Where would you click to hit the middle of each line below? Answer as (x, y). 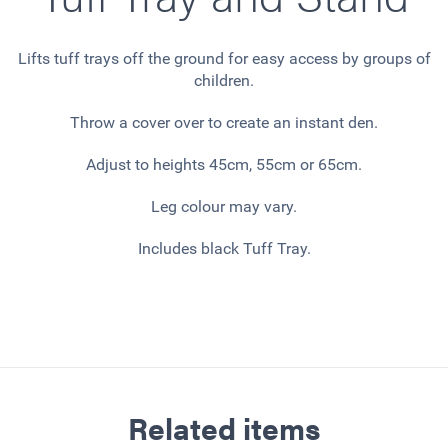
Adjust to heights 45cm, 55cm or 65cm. (224, 165)
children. (224, 81)
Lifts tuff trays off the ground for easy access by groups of (224, 59)
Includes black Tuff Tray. (224, 249)
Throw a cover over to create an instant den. (224, 123)
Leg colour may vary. (224, 207)
